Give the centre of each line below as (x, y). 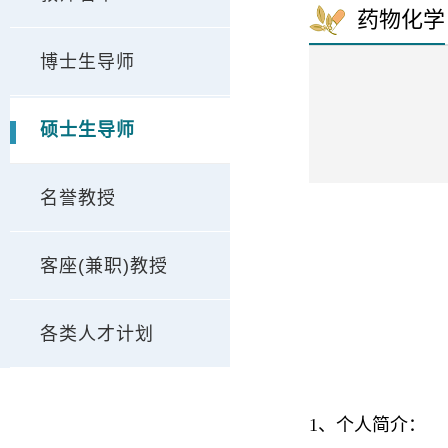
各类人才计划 (97, 334)
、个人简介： (372, 425)
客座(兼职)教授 (104, 266)
